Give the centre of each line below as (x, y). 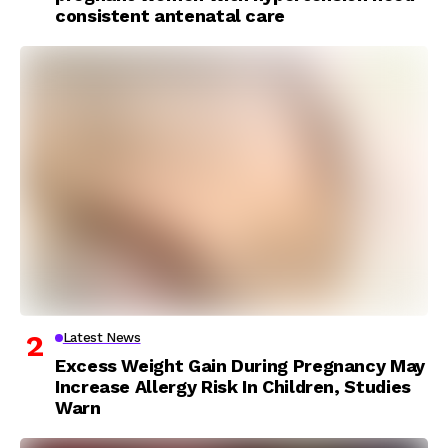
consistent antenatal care (170, 15)
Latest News (101, 337)
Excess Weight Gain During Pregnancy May (240, 365)
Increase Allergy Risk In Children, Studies (233, 386)
